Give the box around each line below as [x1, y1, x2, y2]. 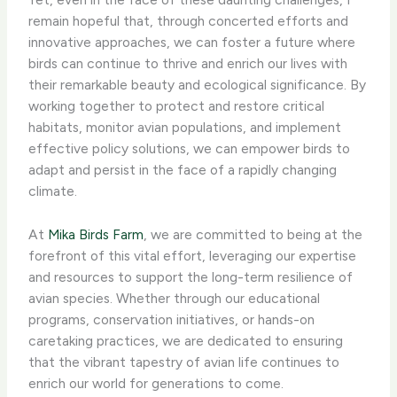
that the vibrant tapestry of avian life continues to [28, 354, 340, 371]
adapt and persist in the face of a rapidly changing [28, 161, 338, 179]
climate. [28, 183, 78, 200]
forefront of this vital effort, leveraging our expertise [28, 247, 357, 265]
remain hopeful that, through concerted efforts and [28, 12, 349, 30]
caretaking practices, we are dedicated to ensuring [28, 332, 344, 350]
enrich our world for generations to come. [28, 375, 284, 393]
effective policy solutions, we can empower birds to [28, 140, 351, 158]
